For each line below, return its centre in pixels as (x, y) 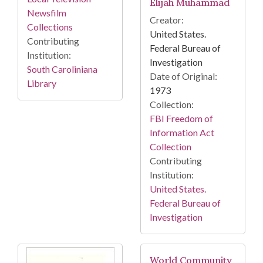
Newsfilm (47, 13)
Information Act (182, 133)
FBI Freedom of (181, 119)
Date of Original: (183, 76)
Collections (50, 27)
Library (42, 83)
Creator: (167, 20)
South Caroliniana (62, 69)
